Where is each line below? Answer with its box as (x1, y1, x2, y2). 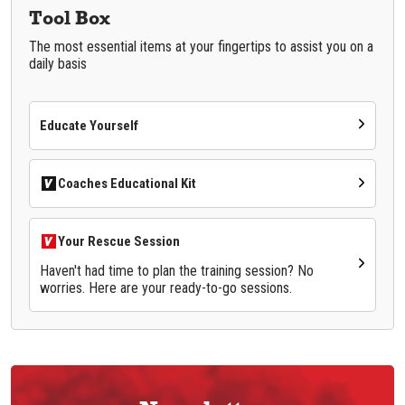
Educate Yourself (39, 117, 138, 134)
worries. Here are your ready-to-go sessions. (39, 279, 292, 297)
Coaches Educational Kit (57, 175, 196, 193)
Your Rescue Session (57, 233, 180, 250)
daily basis (29, 54, 88, 72)
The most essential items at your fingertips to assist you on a (29, 37, 374, 55)
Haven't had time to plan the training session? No (39, 262, 314, 280)
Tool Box (29, 5, 111, 30)
